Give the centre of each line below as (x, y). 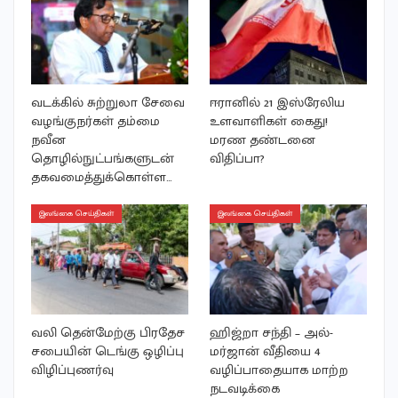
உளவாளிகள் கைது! (269, 122)
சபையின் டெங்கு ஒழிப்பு (107, 352)
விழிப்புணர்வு (72, 370)
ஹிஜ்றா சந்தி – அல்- (271, 333)
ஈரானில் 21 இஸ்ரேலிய (277, 103)
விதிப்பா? (237, 159)
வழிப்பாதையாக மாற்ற (279, 370)
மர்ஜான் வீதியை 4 (265, 352)
